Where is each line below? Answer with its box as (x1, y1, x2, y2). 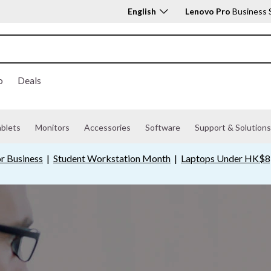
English (128, 6, 156, 16)
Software (145, 122, 180, 132)
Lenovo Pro (185, 6, 232, 16)
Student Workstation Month (53, 152, 171, 165)
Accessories (84, 122, 131, 132)
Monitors (35, 122, 70, 132)
